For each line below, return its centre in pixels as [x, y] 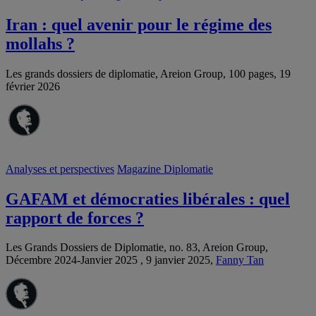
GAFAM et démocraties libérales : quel [148, 199]
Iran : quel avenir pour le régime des [139, 24]
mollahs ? [40, 43]
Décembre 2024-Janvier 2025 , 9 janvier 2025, [111, 260]
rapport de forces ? [75, 218]
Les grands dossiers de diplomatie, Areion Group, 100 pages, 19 [148, 73]
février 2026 [33, 86]
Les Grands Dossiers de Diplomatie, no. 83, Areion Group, [137, 248]
